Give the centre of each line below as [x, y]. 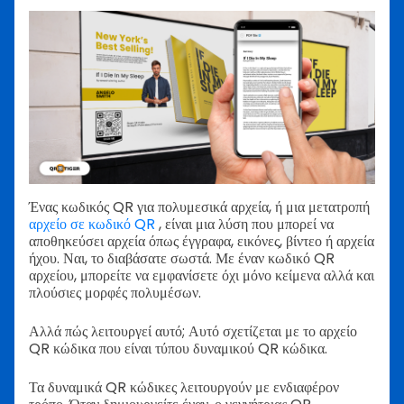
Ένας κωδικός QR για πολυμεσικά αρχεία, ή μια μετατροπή [199, 207]
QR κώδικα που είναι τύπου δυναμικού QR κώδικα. [178, 349]
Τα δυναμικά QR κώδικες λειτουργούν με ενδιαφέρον [184, 388]
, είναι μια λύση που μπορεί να [244, 225]
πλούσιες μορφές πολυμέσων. [115, 293]
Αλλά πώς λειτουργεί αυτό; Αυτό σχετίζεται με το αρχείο [193, 332]
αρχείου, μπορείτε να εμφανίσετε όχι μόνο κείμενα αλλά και [202, 276]
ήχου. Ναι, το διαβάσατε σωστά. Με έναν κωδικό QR [182, 259]
